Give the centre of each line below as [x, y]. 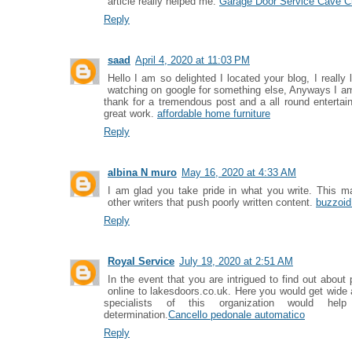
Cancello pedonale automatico [236, 315]
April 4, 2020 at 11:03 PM [192, 60]
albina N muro [142, 172]
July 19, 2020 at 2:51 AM [236, 261]
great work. [130, 114]
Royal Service [141, 261]
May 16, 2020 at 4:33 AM [239, 172]
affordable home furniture [214, 114]
